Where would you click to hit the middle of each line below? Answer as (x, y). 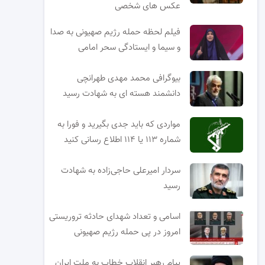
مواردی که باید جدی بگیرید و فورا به (119, 124)
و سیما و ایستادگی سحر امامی (130, 47)
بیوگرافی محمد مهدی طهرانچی (129, 78)
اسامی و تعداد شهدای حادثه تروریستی (115, 216)
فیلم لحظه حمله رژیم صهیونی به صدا (116, 32)
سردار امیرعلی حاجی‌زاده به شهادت (121, 170)
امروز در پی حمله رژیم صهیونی (127, 232)
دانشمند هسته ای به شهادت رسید (122, 93)
